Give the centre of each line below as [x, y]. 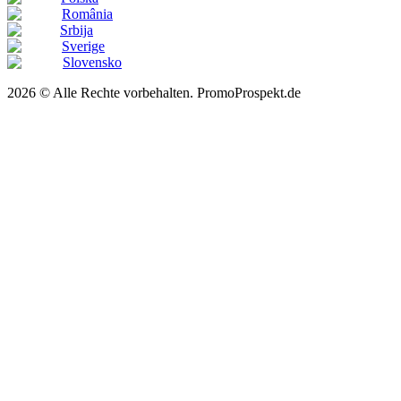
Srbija [77, 30]
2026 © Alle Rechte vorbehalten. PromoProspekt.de [154, 92]
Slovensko [92, 62]
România [87, 13]
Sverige [83, 46]
